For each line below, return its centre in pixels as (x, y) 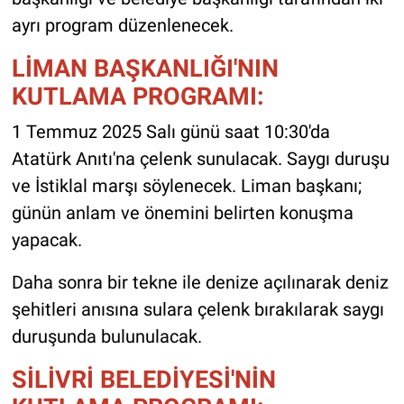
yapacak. (46, 239)
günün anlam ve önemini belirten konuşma (182, 212)
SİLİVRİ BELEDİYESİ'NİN (143, 379)
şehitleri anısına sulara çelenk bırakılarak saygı (197, 309)
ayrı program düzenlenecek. (122, 26)
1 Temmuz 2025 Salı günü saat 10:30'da (170, 131)
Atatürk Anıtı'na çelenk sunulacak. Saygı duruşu (200, 158)
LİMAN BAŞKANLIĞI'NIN (145, 69)
